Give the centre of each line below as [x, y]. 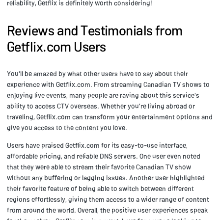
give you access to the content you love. [67, 127]
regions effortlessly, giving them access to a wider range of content [108, 199]
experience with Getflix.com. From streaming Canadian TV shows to [108, 84]
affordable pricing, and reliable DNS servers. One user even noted [104, 156]
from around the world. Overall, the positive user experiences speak [107, 210]
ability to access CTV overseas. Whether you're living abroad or [101, 106]
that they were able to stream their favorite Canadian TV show [99, 166]
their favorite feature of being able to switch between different [100, 188]
